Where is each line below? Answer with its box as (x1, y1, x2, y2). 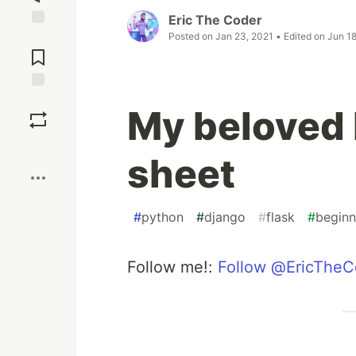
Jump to (17, 30, 60, 44)
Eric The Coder (168, 12, 262, 29)
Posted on (168, 30, 215, 43)
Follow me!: (127, 257, 218, 277)
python (141, 209, 184, 226)
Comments (10, 44, 66, 58)
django (204, 209, 246, 226)
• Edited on (273, 30, 327, 43)
